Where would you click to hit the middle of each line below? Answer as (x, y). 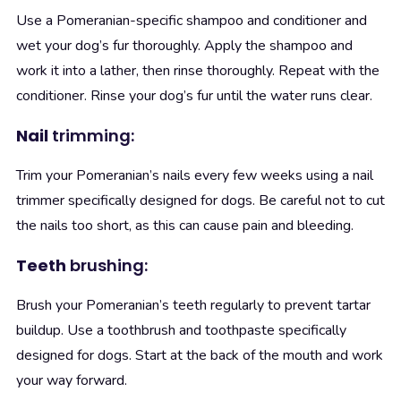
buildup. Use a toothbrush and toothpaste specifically (181, 331)
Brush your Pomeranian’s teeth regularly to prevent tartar (193, 306)
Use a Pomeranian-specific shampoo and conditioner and (192, 21)
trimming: (91, 136)
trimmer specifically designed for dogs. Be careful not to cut (200, 201)
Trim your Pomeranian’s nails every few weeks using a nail (195, 176)
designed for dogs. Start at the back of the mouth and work (200, 356)
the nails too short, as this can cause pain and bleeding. (185, 226)
